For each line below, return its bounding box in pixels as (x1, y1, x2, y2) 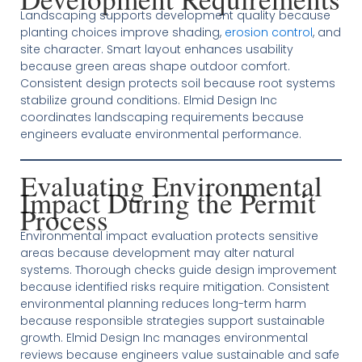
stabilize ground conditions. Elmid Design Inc (19, 92, 277, 108)
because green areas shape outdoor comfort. (19, 58, 290, 74)
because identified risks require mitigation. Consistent (19, 279, 330, 295)
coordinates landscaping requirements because (19, 109, 304, 125)
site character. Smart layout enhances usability (19, 41, 293, 57)
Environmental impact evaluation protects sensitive (19, 228, 318, 244)
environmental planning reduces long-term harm (19, 296, 306, 312)
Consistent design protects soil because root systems (19, 75, 335, 91)
